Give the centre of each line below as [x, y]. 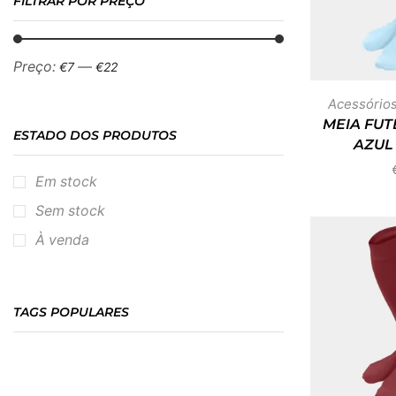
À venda [62, 240]
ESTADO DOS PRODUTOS [95, 135]
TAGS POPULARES [71, 312]
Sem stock [70, 211]
